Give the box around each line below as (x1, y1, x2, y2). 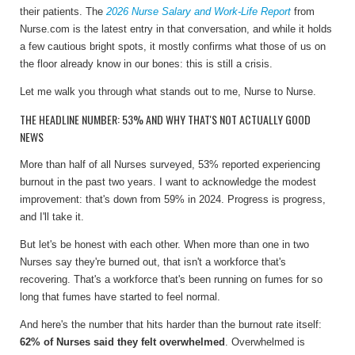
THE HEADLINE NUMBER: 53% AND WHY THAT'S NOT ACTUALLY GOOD (20, 111, 311, 128)
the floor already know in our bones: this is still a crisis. (20, 58, 273, 71)
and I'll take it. (20, 211, 84, 223)
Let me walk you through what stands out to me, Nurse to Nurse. (20, 86, 316, 98)
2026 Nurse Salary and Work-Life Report (106, 6, 291, 18)
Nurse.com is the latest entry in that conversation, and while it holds (20, 23, 332, 36)
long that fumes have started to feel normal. (20, 291, 220, 303)
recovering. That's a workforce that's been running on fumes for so (20, 273, 323, 286)
